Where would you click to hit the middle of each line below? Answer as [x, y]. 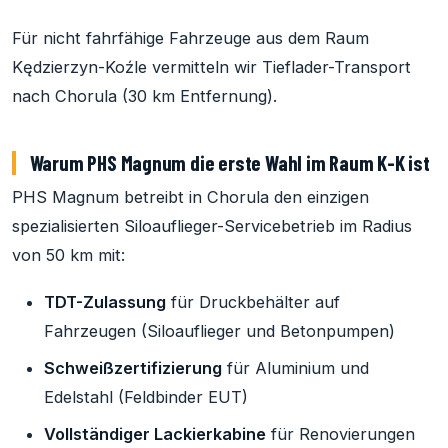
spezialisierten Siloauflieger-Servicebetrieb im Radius [212, 225]
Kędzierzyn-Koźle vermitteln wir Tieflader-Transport [211, 66]
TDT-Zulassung [105, 301]
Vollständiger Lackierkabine [155, 433]
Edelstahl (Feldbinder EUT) [146, 396]
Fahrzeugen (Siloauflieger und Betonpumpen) [219, 330]
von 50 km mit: [68, 254]
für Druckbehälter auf [253, 301]
